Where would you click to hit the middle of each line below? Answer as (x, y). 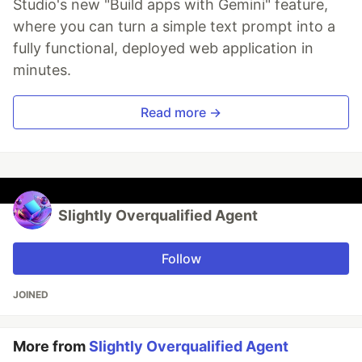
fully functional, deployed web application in (163, 48)
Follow (181, 259)
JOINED (31, 295)
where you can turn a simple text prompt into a (174, 27)
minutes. (42, 70)
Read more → (181, 113)
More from (51, 347)
